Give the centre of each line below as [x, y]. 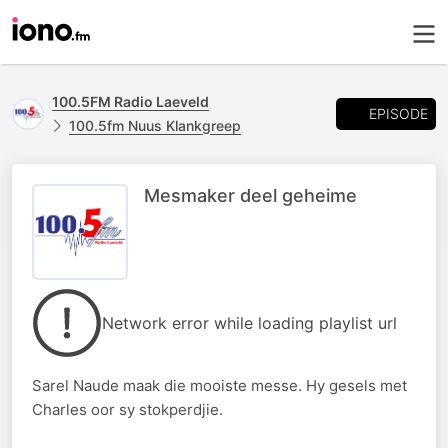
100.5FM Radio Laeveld [130, 101]
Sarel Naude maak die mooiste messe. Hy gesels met [219, 385]
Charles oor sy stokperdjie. [127, 409]
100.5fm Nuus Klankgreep [155, 125]
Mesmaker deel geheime [250, 195]
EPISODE [398, 113]
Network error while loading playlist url [249, 323]
